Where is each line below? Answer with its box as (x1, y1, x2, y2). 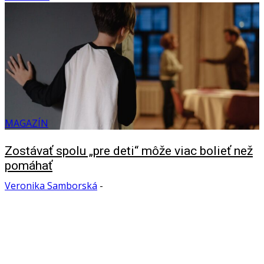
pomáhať (5, 158, 52, 173)
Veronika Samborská (5, 179, 97, 192)
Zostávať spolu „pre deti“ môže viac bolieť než (5, 143, 253, 158)
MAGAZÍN (5, 117, 48, 130)
